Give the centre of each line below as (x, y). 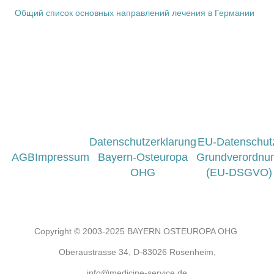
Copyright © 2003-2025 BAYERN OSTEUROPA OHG (137, 231)
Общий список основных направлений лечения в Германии (135, 13)
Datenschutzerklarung (143, 142)
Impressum (62, 157)
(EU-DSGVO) (239, 172)
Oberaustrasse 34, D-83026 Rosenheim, (137, 252)
